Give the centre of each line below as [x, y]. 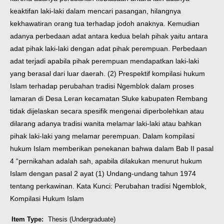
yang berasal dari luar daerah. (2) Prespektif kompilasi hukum [107, 74]
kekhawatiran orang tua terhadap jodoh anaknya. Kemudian [105, 24]
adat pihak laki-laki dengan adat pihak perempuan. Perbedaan [108, 49]
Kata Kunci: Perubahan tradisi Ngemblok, [141, 186]
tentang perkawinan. [43, 186]
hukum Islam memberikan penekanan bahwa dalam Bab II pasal [112, 149]
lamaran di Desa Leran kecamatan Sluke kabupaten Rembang [109, 99]
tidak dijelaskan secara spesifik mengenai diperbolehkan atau [107, 111]
